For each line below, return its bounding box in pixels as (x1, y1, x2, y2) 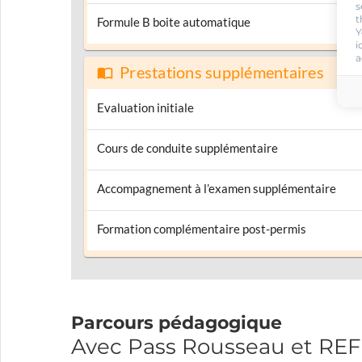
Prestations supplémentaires (120, 64, 324, 82)
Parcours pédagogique (71, 312, 282, 335)
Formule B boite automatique (97, 15, 250, 30)
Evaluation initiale (97, 101, 194, 116)
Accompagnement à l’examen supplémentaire (97, 182, 336, 196)
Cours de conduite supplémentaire (97, 141, 278, 156)
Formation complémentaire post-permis (97, 222, 306, 237)
